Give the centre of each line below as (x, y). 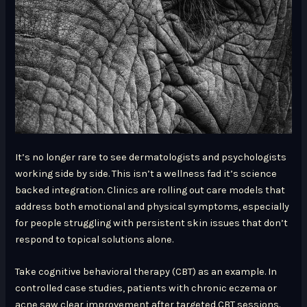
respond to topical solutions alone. (95, 239)
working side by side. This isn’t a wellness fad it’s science (146, 173)
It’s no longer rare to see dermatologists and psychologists (151, 157)
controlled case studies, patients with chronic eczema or (146, 288)
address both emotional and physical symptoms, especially (152, 206)
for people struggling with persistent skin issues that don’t (152, 223)
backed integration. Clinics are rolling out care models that (150, 190)
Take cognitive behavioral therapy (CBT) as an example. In (146, 272)
